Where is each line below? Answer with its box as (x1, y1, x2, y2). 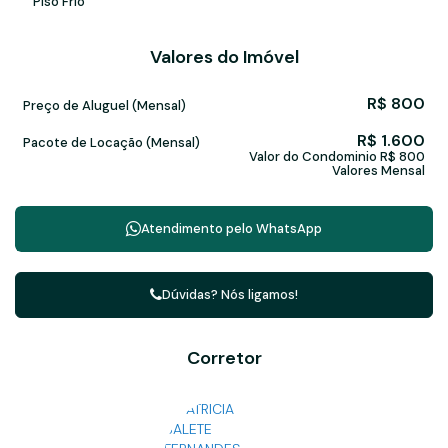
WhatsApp (256, 219, 322, 237)
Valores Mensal (332, 161, 425, 179)
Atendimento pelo (141, 219, 256, 237)
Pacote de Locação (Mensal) (23, 133, 200, 151)
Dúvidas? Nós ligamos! (162, 286, 298, 303)
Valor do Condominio (249, 147, 377, 165)
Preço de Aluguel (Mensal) (23, 96, 186, 114)
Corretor (186, 345, 262, 370)
